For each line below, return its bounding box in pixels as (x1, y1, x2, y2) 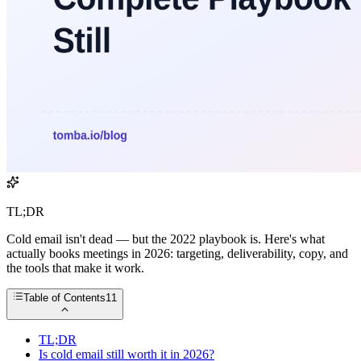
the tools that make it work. (6, 261, 144, 276)
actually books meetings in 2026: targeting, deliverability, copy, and (6, 247, 348, 261)
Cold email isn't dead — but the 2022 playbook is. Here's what (6, 232, 325, 247)
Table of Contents (23, 292, 106, 305)
